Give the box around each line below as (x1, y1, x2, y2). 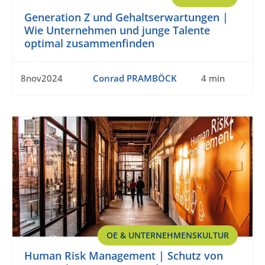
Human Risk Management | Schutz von (24, 248, 223, 263)
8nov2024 (21, 72, 63, 85)
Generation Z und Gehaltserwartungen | (24, 10, 228, 25)
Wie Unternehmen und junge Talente (24, 23, 210, 38)
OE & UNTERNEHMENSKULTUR (106, 230, 229, 241)
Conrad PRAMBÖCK (92, 72, 177, 85)
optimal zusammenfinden (24, 36, 154, 51)
